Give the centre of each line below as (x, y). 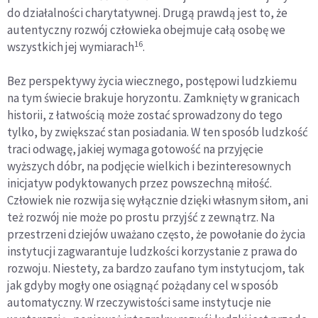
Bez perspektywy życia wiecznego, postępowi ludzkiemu (152, 81)
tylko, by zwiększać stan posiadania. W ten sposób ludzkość (158, 132)
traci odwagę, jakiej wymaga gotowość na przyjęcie (135, 149)
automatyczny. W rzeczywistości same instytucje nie (139, 303)
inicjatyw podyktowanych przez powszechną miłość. (139, 183)
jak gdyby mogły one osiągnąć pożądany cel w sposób (143, 286)
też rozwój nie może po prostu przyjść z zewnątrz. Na (141, 218)
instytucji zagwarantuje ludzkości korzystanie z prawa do (152, 252)
